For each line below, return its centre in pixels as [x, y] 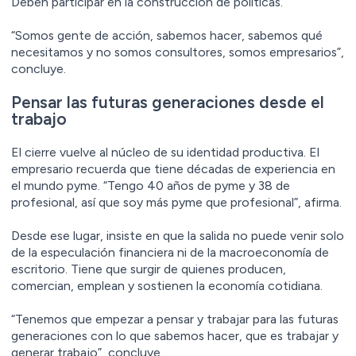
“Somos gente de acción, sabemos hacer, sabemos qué [167, 36]
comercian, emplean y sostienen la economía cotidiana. [167, 286]
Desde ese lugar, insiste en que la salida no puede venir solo [178, 236]
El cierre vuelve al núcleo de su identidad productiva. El [165, 153]
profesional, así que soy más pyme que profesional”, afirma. [176, 203]
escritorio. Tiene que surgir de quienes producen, [149, 269]
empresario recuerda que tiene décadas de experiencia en [173, 169]
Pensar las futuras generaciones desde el [168, 103]
